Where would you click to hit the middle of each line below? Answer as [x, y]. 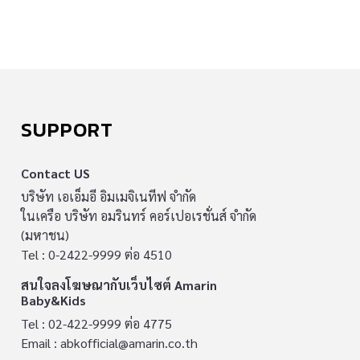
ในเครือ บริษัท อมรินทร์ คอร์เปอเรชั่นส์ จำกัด [139, 216]
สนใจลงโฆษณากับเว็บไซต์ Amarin [119, 285]
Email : [41, 343]
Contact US [55, 173]
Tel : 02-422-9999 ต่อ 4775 [96, 323]
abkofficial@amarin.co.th [129, 343]
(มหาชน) [45, 235]
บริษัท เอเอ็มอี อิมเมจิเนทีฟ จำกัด [108, 196]
